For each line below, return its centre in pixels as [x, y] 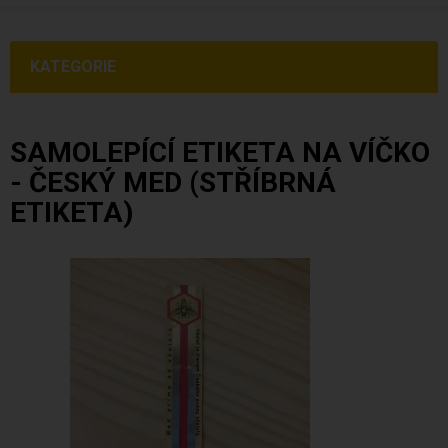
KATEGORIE [73, 66]
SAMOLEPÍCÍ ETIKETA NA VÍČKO [220, 152]
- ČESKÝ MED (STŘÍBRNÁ [173, 182]
